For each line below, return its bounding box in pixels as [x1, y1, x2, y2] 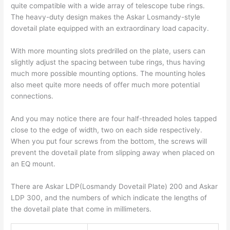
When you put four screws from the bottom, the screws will [11, 137, 207, 146]
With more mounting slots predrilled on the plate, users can [11, 47, 206, 55]
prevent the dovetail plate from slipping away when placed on [11, 148, 215, 157]
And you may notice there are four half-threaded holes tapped [11, 114, 217, 123]
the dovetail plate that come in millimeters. [11, 205, 152, 214]
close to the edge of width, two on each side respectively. [11, 126, 203, 135]
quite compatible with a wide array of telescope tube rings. [11, 2, 205, 10]
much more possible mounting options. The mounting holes [11, 69, 206, 78]
